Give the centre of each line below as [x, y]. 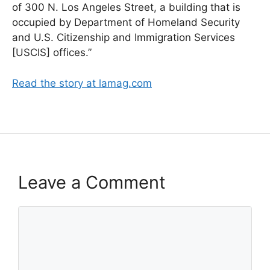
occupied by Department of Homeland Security [126, 23]
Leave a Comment [92, 182]
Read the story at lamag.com [82, 83]
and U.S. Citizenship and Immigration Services [124, 38]
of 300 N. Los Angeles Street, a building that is [126, 8]
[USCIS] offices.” [52, 53]
